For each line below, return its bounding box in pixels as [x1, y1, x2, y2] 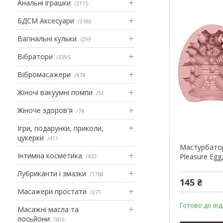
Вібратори [17, 51, 53, 61]
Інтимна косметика [17, 150, 82, 160]
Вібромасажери [17, 69, 71, 79]
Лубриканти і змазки [17, 168, 86, 178]
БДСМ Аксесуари [17, 15, 74, 25]
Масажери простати [17, 186, 87, 196]
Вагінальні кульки [17, 33, 77, 43]
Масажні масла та [17, 204, 79, 214]
